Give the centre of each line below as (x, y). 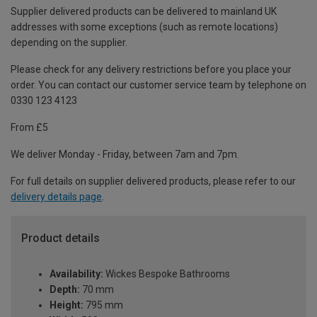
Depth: (65, 289)
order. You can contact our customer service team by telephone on (158, 85)
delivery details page (56, 197)
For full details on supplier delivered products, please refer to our (153, 181)
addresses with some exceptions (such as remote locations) (144, 27)
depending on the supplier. (69, 43)
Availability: (76, 273)
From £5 (29, 128)
